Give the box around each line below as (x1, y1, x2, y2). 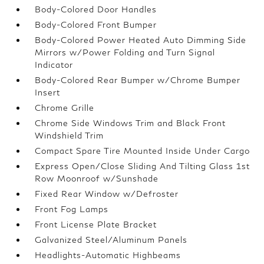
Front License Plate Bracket (35, 219, 157, 230)
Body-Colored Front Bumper (35, 19, 157, 30)
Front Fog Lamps (35, 204, 109, 214)
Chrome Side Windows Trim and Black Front (35, 118, 226, 128)
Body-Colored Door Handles (35, 4, 157, 15)
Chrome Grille (35, 103, 95, 113)
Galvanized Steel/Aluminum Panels (35, 235, 188, 245)
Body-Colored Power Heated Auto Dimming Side (35, 35, 247, 45)
